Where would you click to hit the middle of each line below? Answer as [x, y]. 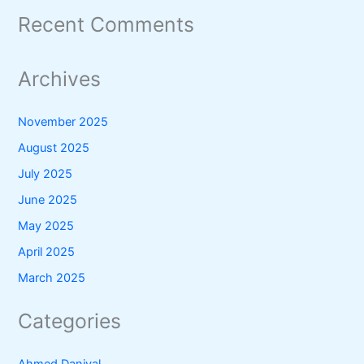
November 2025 [63, 122]
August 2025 [54, 148]
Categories [70, 321]
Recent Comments [106, 24]
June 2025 [48, 200]
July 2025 [45, 174]
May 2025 [46, 226]
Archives [60, 79]
